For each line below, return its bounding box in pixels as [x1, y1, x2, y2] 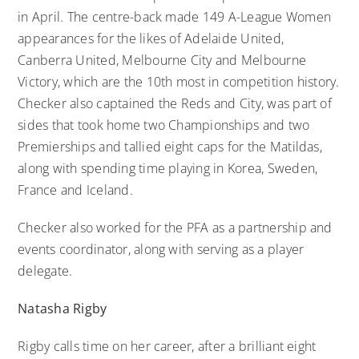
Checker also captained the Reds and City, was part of [18, 94, 332, 112]
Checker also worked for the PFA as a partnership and [18, 218, 333, 236]
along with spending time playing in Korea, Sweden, [18, 159, 318, 177]
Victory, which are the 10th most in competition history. [18, 72, 340, 91]
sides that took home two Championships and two [18, 115, 310, 134]
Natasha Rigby [18, 299, 107, 317]
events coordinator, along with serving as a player [18, 240, 305, 258]
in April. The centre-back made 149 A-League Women [18, 7, 332, 26]
